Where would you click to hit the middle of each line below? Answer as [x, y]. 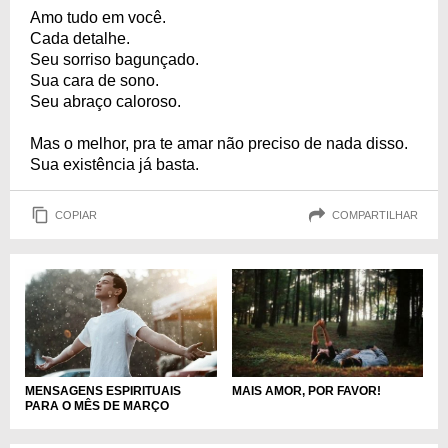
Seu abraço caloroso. [105, 101]
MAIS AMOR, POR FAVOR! [306, 390]
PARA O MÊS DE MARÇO [97, 405]
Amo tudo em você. [98, 17]
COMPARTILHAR [375, 214]
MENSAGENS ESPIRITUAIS [103, 390]
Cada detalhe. [80, 38]
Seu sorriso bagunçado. [114, 59]
